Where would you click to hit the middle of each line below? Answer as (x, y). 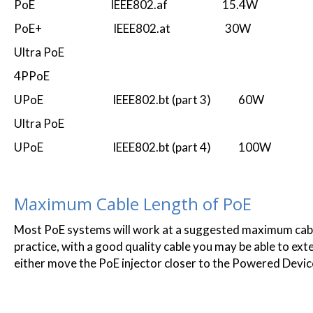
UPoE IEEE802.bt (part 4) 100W (143, 147)
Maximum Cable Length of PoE (133, 204)
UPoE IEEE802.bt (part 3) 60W (139, 100)
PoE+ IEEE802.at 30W (132, 28)
